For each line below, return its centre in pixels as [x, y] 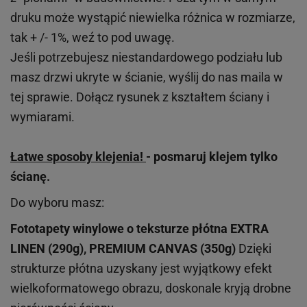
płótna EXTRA [229, 229]
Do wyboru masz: [57, 203]
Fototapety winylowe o [73, 229]
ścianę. [30, 177]
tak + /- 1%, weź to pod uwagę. [94, 38]
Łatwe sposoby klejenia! [78, 157]
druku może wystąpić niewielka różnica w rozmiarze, [153, 18]
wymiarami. [42, 117]
